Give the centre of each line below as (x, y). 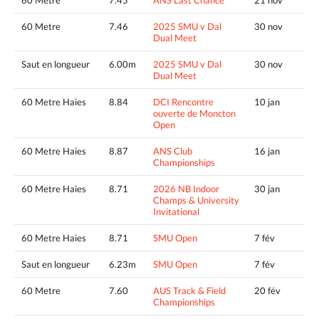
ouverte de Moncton (194, 113)
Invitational (176, 211)
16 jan (267, 151)
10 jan (267, 101)
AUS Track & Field (189, 290)
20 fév (267, 290)
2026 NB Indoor (186, 188)
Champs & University (196, 200)
